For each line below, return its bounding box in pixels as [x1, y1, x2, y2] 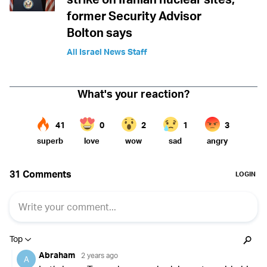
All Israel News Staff [67, 46, 147, 57]
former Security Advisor [67, 8, 201, 24]
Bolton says [67, 25, 132, 41]
